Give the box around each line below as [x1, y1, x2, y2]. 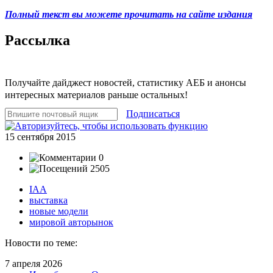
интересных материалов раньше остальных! [5, 89, 188, 100]
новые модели [29, 205, 88, 216]
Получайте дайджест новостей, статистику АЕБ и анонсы [5, 77, 246, 88]
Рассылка [5, 32, 70, 48]
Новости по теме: [5, 237, 77, 248]
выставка [29, 194, 68, 205]
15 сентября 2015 [5, 131, 76, 142]
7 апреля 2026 [5, 258, 62, 269]
